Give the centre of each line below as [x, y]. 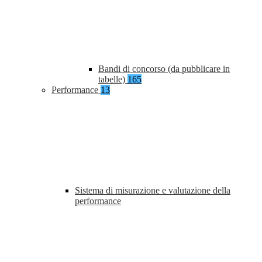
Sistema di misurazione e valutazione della [153, 191]
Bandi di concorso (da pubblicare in [164, 69]
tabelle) [113, 80]
